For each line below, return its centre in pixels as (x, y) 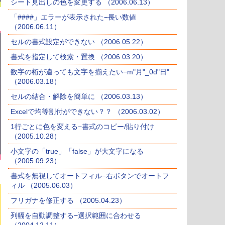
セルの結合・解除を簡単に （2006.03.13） (79, 97)
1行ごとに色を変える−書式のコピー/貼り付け (82, 127)
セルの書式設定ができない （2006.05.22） (79, 42)
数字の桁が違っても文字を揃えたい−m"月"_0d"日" (90, 72)
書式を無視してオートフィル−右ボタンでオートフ (90, 176)
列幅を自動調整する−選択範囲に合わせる (76, 216)
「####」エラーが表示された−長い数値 (73, 17)
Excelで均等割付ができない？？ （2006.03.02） (87, 112)
